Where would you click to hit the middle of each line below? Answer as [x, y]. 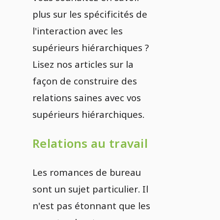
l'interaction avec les [78, 31]
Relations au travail [90, 143]
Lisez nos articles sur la [83, 64]
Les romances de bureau [87, 172]
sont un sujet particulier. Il [90, 189]
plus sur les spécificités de [90, 14]
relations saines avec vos [87, 97]
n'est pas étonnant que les [91, 206]
